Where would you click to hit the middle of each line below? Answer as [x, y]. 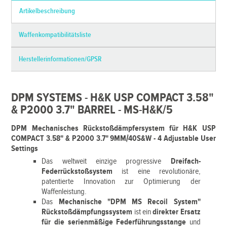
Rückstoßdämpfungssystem [87, 212]
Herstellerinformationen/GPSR [60, 59]
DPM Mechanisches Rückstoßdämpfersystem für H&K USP [113, 128]
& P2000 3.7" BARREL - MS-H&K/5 [92, 110]
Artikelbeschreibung [47, 11]
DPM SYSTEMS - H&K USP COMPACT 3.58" [113, 98]
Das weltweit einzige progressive [106, 161]
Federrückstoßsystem [77, 172]
